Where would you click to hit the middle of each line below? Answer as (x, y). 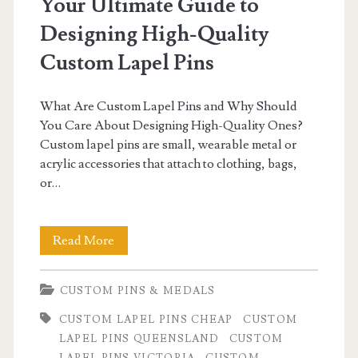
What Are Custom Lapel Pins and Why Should (168, 106)
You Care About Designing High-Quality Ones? (171, 125)
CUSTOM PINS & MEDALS (137, 290)
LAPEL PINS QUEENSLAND (139, 338)
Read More (84, 240)
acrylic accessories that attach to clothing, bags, (168, 163)
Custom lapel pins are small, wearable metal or (168, 144)
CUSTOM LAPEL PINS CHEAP (146, 319)
